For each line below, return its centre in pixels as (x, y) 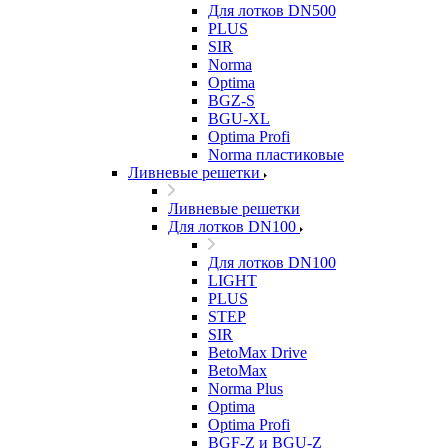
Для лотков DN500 (272, 10)
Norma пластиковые (276, 154)
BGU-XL (239, 118)
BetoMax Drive (257, 352)
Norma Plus (245, 388)
